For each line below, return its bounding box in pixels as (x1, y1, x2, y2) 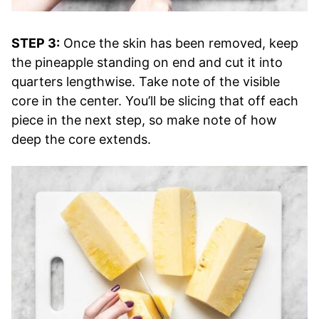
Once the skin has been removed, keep (60, 35, 298, 51)
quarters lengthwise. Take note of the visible (11, 73, 280, 89)
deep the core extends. (11, 131, 151, 147)
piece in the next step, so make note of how (11, 112, 277, 127)
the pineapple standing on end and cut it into (11, 54, 283, 70)
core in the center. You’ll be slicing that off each (11, 93, 298, 108)
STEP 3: (11, 35, 60, 51)
